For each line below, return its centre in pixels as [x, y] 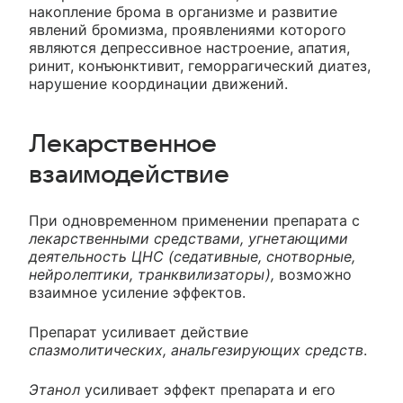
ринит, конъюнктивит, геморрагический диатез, [200, 66]
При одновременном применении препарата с [194, 220]
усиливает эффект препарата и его [208, 390]
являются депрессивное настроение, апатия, [189, 48]
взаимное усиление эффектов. [137, 292]
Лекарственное [123, 144]
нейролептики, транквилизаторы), [152, 274]
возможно [313, 274]
